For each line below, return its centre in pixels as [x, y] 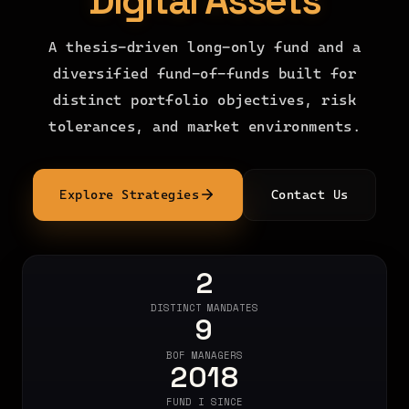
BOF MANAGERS [204, 355]
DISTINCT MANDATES [204, 308]
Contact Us [309, 194]
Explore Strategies [130, 194]
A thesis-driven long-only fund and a [204, 47]
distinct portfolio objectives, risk [204, 100]
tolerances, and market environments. [204, 126]
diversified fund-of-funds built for [204, 73]
